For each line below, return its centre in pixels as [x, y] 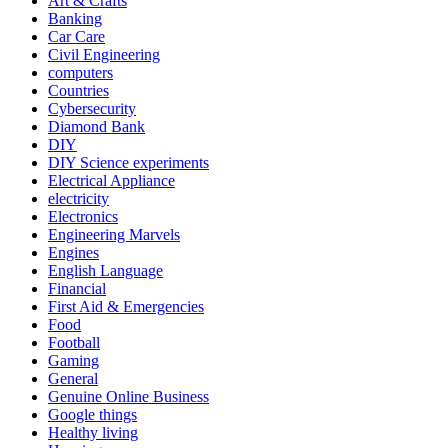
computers [80, 72]
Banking [75, 18]
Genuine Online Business [128, 396]
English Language [105, 270]
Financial [77, 288]
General [73, 378]
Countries [78, 90]
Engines [73, 252]
